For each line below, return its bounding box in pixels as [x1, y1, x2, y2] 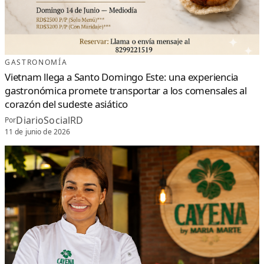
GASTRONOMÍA [5, 57, 68, 67]
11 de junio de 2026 [5, 126, 71, 137]
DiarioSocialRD [16, 113, 84, 127]
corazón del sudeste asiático [5, 97, 128, 111]
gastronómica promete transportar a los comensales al [5, 83, 247, 97]
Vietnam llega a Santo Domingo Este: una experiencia [5, 70, 239, 84]
